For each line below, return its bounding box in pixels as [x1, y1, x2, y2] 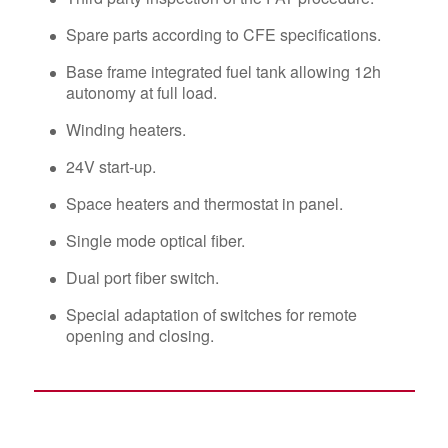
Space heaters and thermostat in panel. [65, 192, 343, 216]
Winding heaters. [65, 118, 186, 142]
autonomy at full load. [65, 81, 217, 105]
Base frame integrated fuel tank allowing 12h [65, 60, 381, 84]
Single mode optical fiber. [65, 229, 245, 253]
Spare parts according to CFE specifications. [65, 23, 381, 47]
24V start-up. [65, 155, 156, 179]
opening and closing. [65, 324, 214, 348]
